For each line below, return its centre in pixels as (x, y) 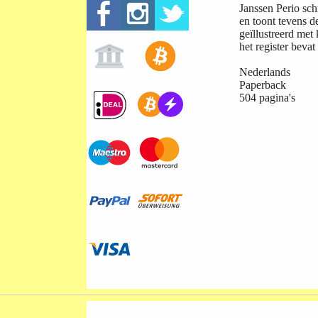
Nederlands (266, 72)
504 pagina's (267, 98)
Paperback (264, 85)
